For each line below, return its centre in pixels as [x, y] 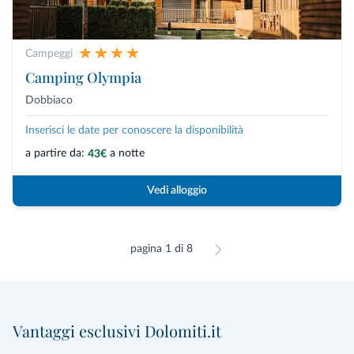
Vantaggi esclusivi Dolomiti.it [117, 330]
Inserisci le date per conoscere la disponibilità [134, 130]
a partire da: [55, 153]
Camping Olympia [83, 77]
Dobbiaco [49, 100]
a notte [127, 153]
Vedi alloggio [177, 190]
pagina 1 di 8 [161, 249]
